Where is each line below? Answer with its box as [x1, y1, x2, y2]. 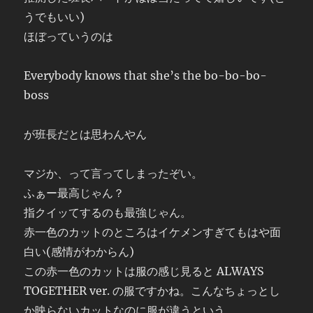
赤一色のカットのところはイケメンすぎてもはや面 [24, 225, 282, 239]
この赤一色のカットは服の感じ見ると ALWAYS [24, 264, 265, 278]
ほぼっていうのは [24, 29, 114, 43]
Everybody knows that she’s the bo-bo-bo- [24, 68, 268, 82]
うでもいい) [24, 10, 85, 24]
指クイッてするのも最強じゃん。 [24, 205, 192, 219]
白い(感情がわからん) [24, 245, 135, 259]
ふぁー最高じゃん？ [24, 186, 125, 200]
